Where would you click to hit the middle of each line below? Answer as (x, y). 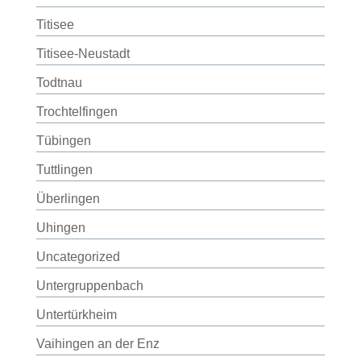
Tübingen (63, 141)
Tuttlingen (64, 170)
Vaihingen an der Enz (98, 344)
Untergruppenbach (89, 286)
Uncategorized (78, 257)
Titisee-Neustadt (83, 54)
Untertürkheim (76, 315)
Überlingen (68, 199)
